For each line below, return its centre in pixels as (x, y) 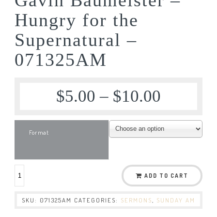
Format (39, 132)
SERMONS (136, 200)
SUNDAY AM (176, 200)
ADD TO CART (166, 175)
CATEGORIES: (97, 200)
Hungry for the (77, 20)
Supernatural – (76, 39)
